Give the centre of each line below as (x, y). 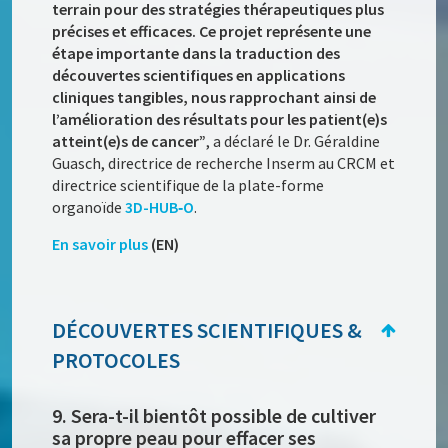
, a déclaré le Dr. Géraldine (293, 141)
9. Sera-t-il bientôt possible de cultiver (214, 416)
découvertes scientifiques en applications (199, 75)
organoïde (89, 207)
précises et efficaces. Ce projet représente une (212, 31)
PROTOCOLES (116, 360)
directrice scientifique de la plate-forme (188, 185)
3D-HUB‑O (160, 207)
